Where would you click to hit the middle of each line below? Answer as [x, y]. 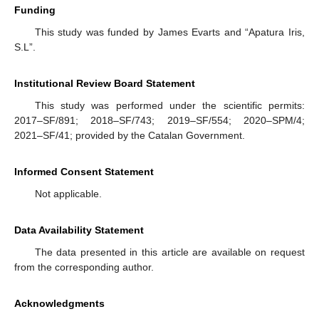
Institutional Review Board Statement [105, 84]
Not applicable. [68, 194]
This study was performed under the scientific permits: [169, 106]
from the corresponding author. [84, 267]
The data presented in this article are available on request [169, 252]
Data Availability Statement [79, 230]
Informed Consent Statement [84, 172]
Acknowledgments [59, 304]
